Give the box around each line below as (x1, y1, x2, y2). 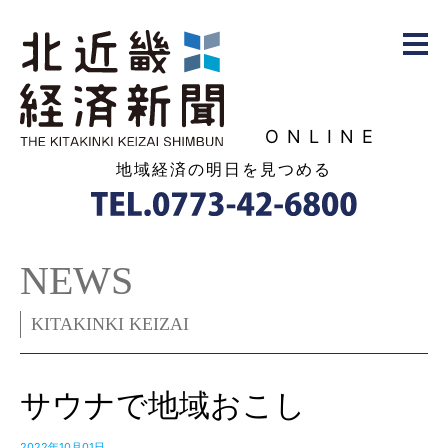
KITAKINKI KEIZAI (31, 314, 189, 335)
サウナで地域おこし (20, 386, 306, 425)
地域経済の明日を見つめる (116, 158, 332, 179)
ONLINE (264, 125, 381, 147)
